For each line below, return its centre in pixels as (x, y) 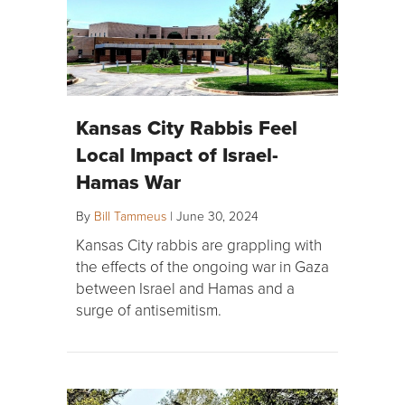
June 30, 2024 (217, 216)
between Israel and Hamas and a (185, 288)
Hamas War (128, 182)
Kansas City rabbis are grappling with (199, 245)
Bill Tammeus (130, 216)
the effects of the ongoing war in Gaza (202, 266)
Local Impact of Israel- (177, 155)
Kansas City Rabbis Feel (187, 127)
